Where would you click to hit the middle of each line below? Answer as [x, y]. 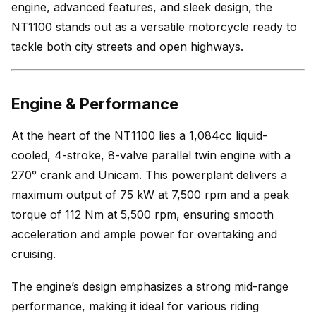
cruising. [35, 254]
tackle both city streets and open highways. [127, 47]
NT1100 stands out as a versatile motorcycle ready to [154, 27]
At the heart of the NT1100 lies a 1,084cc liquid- [139, 135]
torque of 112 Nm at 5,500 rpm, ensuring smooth [142, 214]
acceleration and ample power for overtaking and [144, 234]
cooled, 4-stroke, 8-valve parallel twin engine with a [151, 155]
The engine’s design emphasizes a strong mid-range [150, 286]
